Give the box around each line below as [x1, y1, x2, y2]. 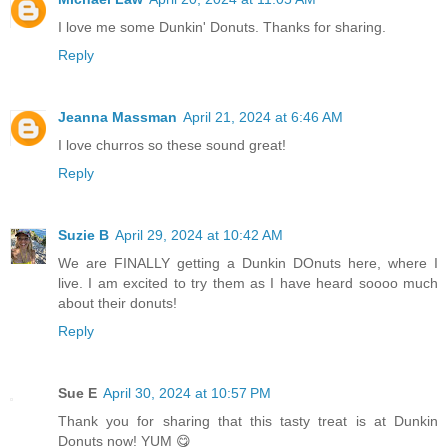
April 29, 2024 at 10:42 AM [115, 226, 283, 243]
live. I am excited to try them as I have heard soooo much [58, 274, 438, 291]
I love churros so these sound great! [58, 136, 286, 153]
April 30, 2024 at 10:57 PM [103, 384, 271, 401]
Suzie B [58, 226, 109, 243]
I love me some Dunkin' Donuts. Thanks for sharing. [58, 18, 386, 35]
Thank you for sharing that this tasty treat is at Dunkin [58, 412, 438, 429]
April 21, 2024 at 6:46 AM [183, 108, 343, 125]
